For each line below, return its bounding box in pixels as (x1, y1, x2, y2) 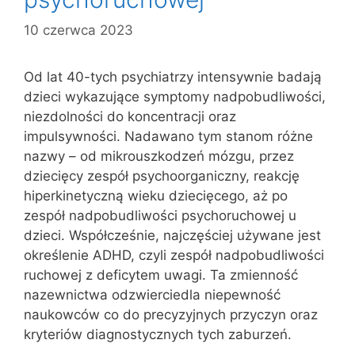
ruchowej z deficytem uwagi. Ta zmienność (24, 266, 298, 283)
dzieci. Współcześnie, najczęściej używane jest (24, 227, 321, 243)
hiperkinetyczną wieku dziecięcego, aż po (24, 187, 288, 204)
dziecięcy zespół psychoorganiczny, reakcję (24, 167, 300, 184)
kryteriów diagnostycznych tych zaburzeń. (24, 326, 292, 342)
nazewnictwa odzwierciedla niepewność (24, 286, 281, 303)
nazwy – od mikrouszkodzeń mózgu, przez (24, 147, 294, 164)
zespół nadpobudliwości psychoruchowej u (24, 207, 296, 223)
